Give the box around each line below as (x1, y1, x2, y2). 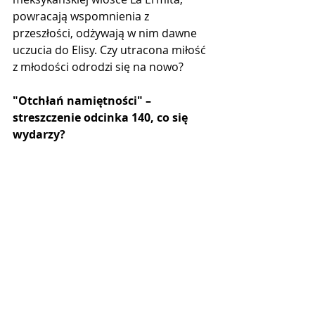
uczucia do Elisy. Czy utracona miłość (13, 42, 209, 58)
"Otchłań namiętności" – (13, 93, 157, 108)
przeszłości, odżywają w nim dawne (13, 25, 200, 41)
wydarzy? (13, 127, 65, 142)
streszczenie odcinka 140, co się (13, 110, 191, 125)
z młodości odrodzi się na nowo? (13, 59, 184, 75)
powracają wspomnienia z (13, 8, 152, 24)
